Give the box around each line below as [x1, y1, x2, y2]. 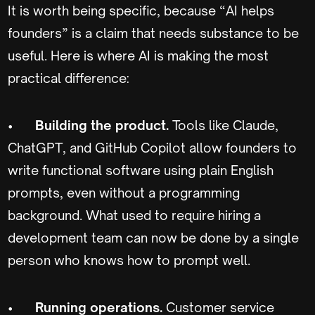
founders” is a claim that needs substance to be [8, 25, 299, 41]
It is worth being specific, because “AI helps [8, 2, 274, 18]
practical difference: [8, 70, 129, 86]
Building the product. [35, 117, 172, 133]
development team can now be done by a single [8, 229, 299, 245]
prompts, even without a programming [8, 184, 240, 200]
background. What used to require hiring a [8, 207, 261, 223]
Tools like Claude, [172, 117, 278, 133]
